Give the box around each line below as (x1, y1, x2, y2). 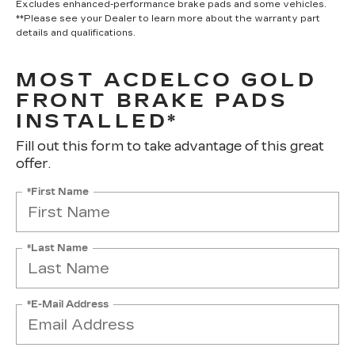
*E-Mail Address (27, 298, 109, 310)
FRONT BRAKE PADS (16, 90, 288, 112)
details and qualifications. (16, 28, 136, 38)
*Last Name (27, 242, 88, 254)
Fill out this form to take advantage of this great (16, 139, 324, 154)
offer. (16, 156, 51, 171)
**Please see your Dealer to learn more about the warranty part (16, 13, 320, 24)
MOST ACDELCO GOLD (16, 69, 317, 91)
